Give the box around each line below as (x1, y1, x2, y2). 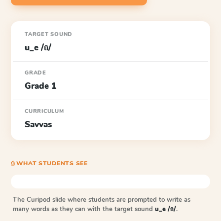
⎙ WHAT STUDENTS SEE (11, 159, 88, 167)
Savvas (25, 119, 52, 130)
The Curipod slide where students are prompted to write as (13, 195, 190, 204)
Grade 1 (25, 80, 56, 92)
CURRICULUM (25, 108, 64, 115)
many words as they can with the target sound (13, 205, 155, 214)
